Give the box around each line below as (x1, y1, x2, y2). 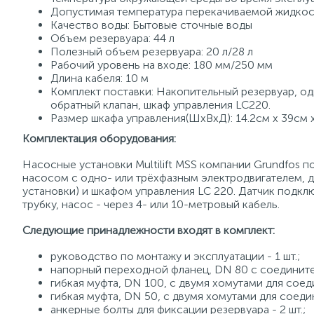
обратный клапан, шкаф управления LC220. (50, 98, 271, 111)
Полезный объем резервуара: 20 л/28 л (50, 45, 253, 58)
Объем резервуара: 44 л (50, 32, 175, 45)
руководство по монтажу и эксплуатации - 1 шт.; (50, 250, 300, 263)
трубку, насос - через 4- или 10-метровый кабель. (22, 198, 280, 211)
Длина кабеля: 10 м (50, 71, 149, 85)
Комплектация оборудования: (22, 132, 176, 145)
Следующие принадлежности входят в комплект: (22, 224, 275, 237)
